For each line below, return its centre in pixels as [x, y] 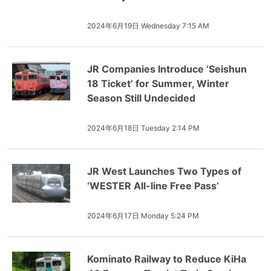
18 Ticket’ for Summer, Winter [158, 83]
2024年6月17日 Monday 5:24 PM [143, 216]
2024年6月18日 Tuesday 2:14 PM [143, 128]
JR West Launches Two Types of [164, 171]
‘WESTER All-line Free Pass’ [153, 186]
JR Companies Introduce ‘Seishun [167, 69]
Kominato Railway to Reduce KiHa [167, 259]
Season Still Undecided [141, 98]
